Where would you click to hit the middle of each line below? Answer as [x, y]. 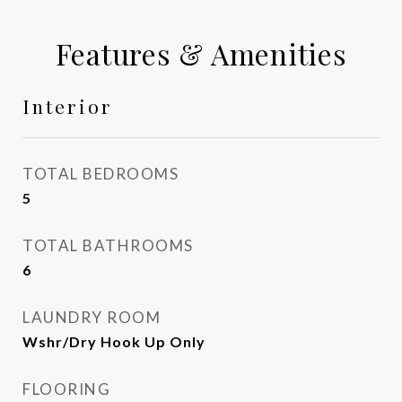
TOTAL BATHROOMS [108, 245]
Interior [68, 106]
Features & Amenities [201, 53]
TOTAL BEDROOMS [100, 174]
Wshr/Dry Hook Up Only [114, 341]
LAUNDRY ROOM [92, 317]
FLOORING [66, 389]
